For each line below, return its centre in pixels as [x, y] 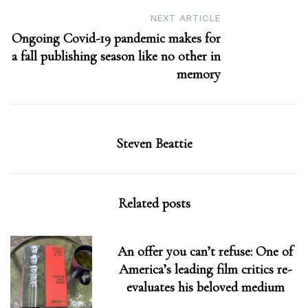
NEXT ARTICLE [186, 18]
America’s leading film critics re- [206, 270]
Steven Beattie [154, 144]
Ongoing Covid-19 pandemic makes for [116, 39]
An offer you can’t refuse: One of [206, 252]
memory [199, 75]
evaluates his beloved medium [205, 288]
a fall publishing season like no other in [116, 57]
